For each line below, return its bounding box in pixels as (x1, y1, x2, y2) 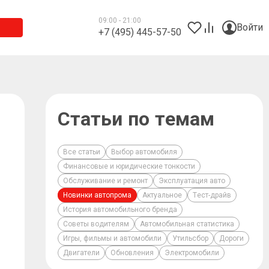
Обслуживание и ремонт (62, 177, 148, 185)
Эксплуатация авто (158, 177, 225, 185)
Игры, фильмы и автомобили (62, 234, 162, 243)
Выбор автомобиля (110, 148, 177, 156)
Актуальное (142, 191, 182, 199)
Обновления (110, 249, 154, 257)
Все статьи (62, 148, 100, 156)
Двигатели (62, 249, 100, 257)
